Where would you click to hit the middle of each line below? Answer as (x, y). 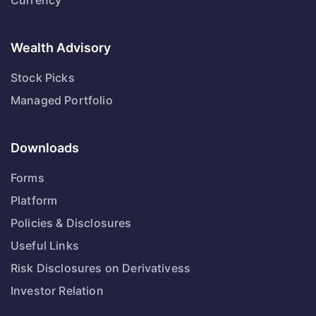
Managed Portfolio (62, 100)
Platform (34, 200)
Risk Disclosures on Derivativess (101, 268)
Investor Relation (57, 291)
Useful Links (45, 245)
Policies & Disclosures (71, 223)
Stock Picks (43, 78)
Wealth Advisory (61, 48)
